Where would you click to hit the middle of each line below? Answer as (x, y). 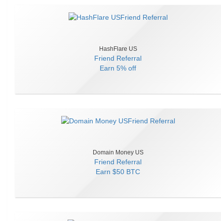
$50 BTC (126, 172)
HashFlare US (118, 49)
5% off (126, 68)
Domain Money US (118, 152)
